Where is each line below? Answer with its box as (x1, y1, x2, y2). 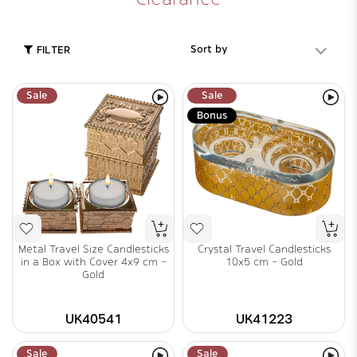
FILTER (37, 45, 70, 57)
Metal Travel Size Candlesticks (18, 243, 169, 255)
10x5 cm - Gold (225, 256, 303, 268)
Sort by (190, 43, 228, 55)
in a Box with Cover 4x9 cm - (20, 256, 167, 268)
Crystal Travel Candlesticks (197, 243, 331, 255)
